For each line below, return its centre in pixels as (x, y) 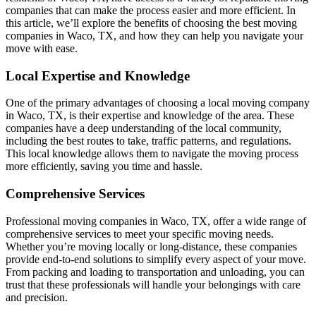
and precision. (37, 297)
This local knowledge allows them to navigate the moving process (152, 154)
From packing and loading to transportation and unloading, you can (155, 272)
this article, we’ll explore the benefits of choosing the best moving (151, 23)
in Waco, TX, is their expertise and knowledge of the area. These (150, 116)
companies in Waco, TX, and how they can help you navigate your (154, 35)
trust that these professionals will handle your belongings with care (153, 284)
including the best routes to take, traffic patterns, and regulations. (148, 141)
